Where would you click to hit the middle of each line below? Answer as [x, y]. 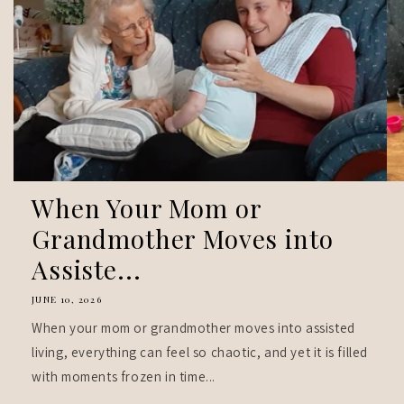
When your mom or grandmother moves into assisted [193, 328]
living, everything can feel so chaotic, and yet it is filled [200, 353]
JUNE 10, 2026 [67, 300]
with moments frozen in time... [124, 377]
